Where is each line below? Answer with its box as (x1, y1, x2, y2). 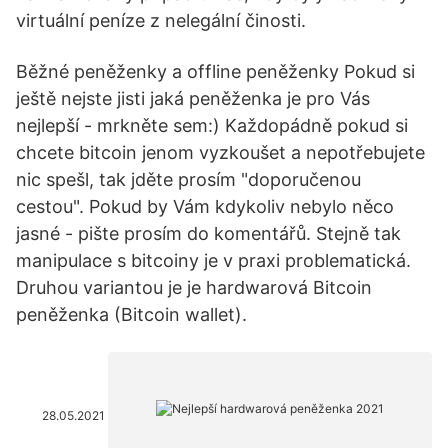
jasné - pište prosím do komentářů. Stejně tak (16, 223, 401, 244)
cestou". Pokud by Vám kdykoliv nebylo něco (16, 196, 394, 217)
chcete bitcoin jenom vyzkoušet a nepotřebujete (16, 142, 425, 163)
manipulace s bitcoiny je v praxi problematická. (16, 250, 411, 271)
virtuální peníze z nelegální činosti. (16, 10, 306, 31)
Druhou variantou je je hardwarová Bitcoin (16, 277, 372, 298)
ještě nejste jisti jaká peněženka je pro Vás (16, 88, 370, 109)
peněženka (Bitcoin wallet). (16, 304, 247, 325)
